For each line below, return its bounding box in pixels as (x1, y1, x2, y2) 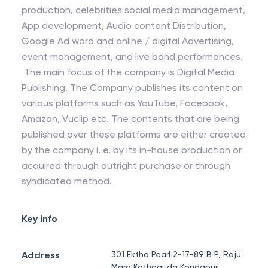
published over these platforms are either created (22, 129, 246, 140)
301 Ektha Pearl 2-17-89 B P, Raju (111, 249, 242, 259)
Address (22, 249, 60, 261)
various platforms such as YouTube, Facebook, (22, 98, 227, 109)
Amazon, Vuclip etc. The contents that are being (22, 113, 111, 124)
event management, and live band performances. (22, 51, 245, 62)
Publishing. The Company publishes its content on (22, 82, 70, 93)
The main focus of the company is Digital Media (22, 66, 234, 78)
